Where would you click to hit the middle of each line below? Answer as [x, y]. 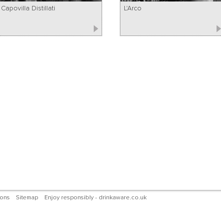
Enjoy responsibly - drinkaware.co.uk [95, 197]
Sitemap [27, 197]
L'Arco [133, 8]
